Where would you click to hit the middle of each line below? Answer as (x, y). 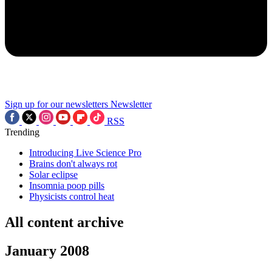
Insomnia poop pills (67, 185)
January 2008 (47, 250)
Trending (22, 132)
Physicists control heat (72, 196)
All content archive (64, 222)
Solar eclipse (53, 175)
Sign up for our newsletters (56, 104)
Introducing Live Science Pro (85, 153)
